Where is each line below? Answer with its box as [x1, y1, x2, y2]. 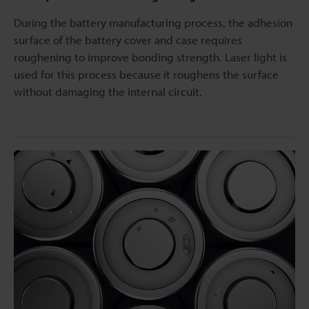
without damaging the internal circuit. [14, 83, 202, 99]
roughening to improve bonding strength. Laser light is [14, 49, 287, 64]
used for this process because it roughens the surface [14, 66, 279, 81]
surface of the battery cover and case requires [14, 32, 242, 47]
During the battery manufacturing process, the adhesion [14, 14, 292, 30]
